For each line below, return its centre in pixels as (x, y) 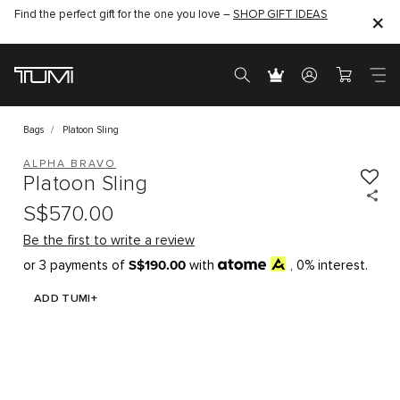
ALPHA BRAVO (70, 164)
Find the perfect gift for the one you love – (124, 15)
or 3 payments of (74, 265)
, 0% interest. (329, 265)
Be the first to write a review (109, 241)
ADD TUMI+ (65, 298)
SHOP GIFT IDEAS (280, 15)
